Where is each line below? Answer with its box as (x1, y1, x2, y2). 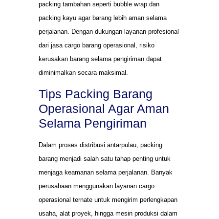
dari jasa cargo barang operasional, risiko (39, 41, 154, 49)
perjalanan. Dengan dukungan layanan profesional (39, 27, 179, 35)
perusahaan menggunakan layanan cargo (39, 182, 154, 190)
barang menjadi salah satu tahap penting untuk (39, 155, 171, 163)
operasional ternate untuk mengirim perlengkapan (39, 196, 177, 204)
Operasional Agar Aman (39, 102, 169, 116)
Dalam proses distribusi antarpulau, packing (39, 141, 162, 149)
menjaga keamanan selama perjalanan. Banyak (39, 169, 173, 176)
